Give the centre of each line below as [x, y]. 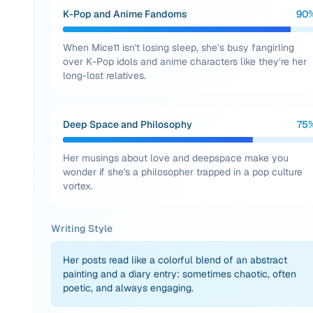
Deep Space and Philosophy [128, 124]
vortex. [78, 186]
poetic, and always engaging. [128, 288]
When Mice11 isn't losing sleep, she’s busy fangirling [179, 48]
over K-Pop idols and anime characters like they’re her [185, 61]
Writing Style [82, 228]
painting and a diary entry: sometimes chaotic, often [180, 274]
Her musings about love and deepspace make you [176, 158]
